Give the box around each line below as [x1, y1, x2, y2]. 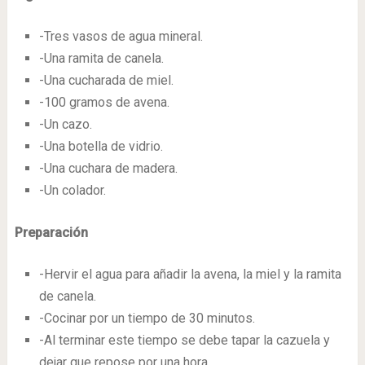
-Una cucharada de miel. [38, 72, 174, 88]
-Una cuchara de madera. [38, 160, 178, 176]
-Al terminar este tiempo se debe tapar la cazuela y [38, 332, 330, 348]
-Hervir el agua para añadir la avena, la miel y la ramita [38, 266, 341, 282]
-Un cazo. [38, 116, 92, 132]
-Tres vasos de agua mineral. [38, 28, 203, 44]
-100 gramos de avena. [38, 94, 169, 110]
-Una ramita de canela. [38, 50, 164, 66]
